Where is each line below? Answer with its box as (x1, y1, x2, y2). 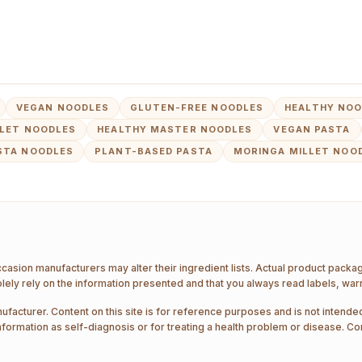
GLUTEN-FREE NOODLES (130, 102, 264, 113)
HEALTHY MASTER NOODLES (97, 124, 253, 135)
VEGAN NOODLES (15, 102, 110, 113)
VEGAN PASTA (273, 124, 351, 135)
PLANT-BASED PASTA (95, 145, 213, 157)
